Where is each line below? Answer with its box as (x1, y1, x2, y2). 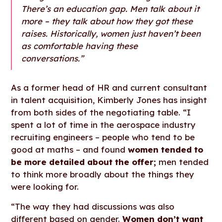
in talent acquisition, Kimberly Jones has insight (11, 94, 208, 105)
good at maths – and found (11, 144, 128, 155)
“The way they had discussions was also (11, 201, 175, 212)
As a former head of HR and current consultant (11, 82, 208, 93)
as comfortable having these (21, 41, 138, 52)
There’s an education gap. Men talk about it (21, 3, 200, 14)
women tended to (128, 144, 204, 155)
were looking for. (11, 181, 79, 192)
